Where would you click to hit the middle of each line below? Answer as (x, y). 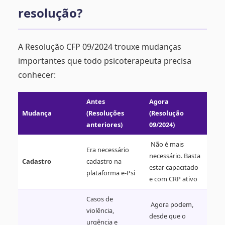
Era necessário (108, 150)
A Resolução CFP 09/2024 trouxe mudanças (100, 47)
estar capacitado (174, 167)
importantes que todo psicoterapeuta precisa (105, 61)
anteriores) (104, 125)
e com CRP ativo (174, 179)
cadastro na (104, 161)
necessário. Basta (175, 156)
